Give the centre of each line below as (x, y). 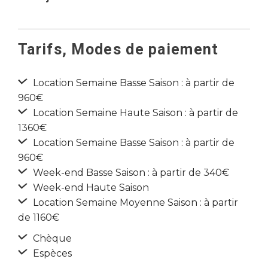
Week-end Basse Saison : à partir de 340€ (130, 173)
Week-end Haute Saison (90, 188)
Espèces (51, 253)
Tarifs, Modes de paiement (118, 49)
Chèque (51, 238)
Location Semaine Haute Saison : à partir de (134, 113)
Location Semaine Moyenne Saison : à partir (134, 202)
